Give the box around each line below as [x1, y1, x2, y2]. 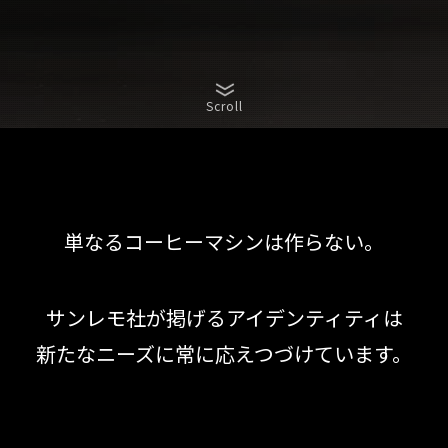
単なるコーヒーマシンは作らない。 [64, 227, 384, 256]
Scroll [205, 97, 243, 114]
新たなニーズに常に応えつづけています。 [36, 339, 412, 368]
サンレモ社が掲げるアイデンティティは [45, 303, 403, 332]
